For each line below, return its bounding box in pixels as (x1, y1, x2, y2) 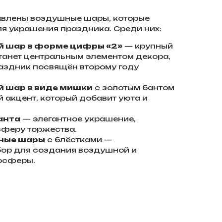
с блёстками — (45, 135, 112, 144)
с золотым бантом (93, 83, 174, 92)
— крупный (122, 42, 173, 51)
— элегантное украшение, (20, 114, 136, 123)
